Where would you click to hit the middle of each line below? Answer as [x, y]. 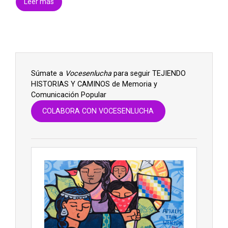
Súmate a [48, 73]
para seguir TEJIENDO [149, 73]
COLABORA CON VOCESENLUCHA [98, 111]
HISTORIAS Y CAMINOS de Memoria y [94, 84]
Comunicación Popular [69, 95]
